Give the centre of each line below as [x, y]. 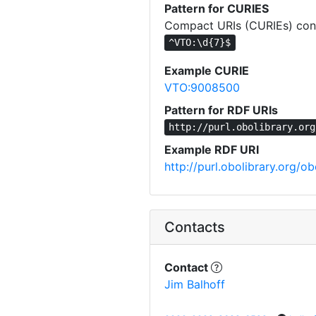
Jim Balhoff [195, 284]
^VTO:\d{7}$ [200, 43]
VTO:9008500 [202, 87]
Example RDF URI [212, 149]
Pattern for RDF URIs [221, 110]
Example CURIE [207, 70]
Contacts [195, 227]
